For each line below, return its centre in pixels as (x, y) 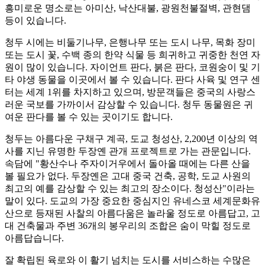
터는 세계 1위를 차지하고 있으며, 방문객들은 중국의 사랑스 (130, 92)
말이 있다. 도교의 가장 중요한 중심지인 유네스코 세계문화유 (132, 201)
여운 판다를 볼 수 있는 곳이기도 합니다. (89, 117)
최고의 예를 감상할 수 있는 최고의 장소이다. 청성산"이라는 (130, 188)
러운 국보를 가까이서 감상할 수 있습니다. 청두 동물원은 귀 (129, 104)
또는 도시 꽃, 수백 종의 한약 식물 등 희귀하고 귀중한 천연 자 (132, 55)
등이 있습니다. (35, 20)
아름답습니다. (34, 238)
